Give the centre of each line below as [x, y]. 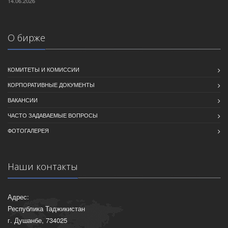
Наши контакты [43, 166]
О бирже [26, 38]
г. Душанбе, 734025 [37, 220]
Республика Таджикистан [46, 208]
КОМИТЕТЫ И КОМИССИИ [44, 69]
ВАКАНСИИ [23, 100]
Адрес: [18, 197]
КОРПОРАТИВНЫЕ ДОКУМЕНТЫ [51, 84]
